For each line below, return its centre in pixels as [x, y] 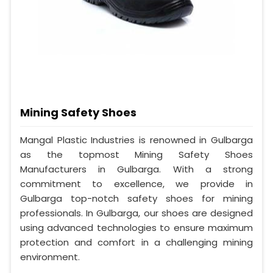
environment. [50, 257]
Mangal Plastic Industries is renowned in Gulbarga [136, 140]
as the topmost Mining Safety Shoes [136, 154]
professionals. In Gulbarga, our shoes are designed [136, 213]
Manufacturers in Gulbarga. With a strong [136, 169]
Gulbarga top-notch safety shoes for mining [136, 198]
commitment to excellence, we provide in [136, 183]
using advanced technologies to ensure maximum [136, 227]
